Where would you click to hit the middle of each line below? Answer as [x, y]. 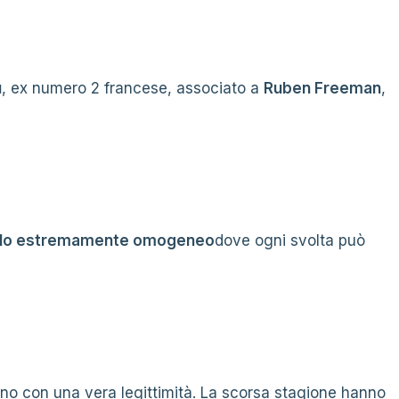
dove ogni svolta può [290, 240]
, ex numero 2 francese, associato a [133, 88]
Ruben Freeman [322, 88]
